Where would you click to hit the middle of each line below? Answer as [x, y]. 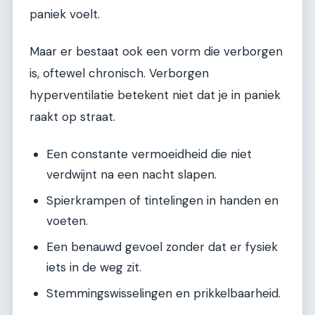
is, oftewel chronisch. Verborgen [119, 73]
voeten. [67, 220]
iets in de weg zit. [94, 267]
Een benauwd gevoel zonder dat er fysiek [162, 246]
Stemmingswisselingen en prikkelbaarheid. [163, 293]
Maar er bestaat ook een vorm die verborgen [156, 52]
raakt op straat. [72, 117]
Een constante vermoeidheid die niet [149, 154]
